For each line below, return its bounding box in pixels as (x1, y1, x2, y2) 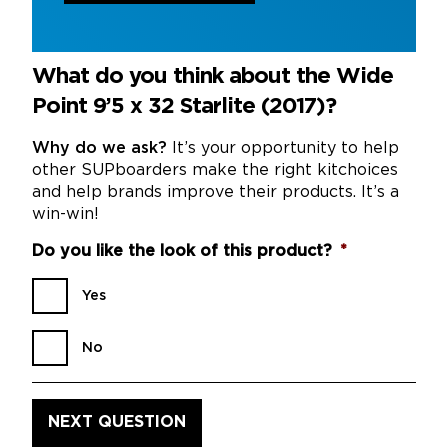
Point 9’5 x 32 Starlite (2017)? (32, 96, 336, 117)
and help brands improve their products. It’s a (32, 184, 399, 200)
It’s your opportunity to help (167, 140, 399, 156)
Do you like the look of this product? (32, 243, 332, 259)
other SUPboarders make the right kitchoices (32, 162, 398, 178)
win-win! (32, 206, 99, 222)
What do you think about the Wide (32, 66, 393, 87)
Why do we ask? (32, 140, 167, 156)
